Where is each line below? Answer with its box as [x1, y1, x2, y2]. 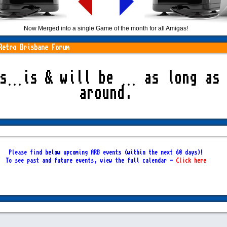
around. [79, 86, 133, 101]
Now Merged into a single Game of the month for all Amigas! [23, 25, 188, 32]
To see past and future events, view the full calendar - [5, 158, 176, 164]
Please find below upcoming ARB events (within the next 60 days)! [8, 149, 203, 156]
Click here [175, 158, 206, 164]
